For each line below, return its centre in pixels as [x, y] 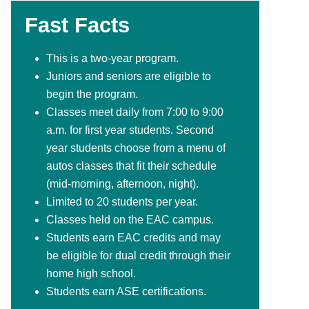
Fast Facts [77, 25]
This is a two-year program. [112, 58]
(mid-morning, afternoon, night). [122, 183]
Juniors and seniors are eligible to [129, 76]
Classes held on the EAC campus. [130, 219]
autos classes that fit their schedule [131, 166]
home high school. [91, 273]
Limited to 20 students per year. [122, 201]
